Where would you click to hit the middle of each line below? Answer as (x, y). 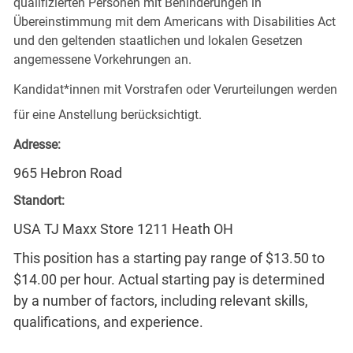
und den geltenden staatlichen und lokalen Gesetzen (158, 40)
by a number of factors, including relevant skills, (160, 300)
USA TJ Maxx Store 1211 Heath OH (123, 229)
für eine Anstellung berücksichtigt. (107, 114)
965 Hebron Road (67, 173)
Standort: (39, 200)
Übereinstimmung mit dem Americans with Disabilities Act (174, 21)
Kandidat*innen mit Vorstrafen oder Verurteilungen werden (175, 89)
